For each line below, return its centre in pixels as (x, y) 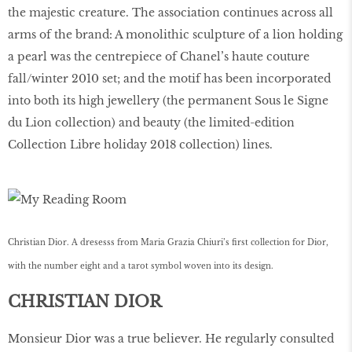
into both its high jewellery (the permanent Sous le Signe (168, 101)
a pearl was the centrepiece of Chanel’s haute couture (159, 57)
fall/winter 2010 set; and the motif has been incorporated (169, 79)
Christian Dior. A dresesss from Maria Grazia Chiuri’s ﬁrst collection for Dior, (168, 242)
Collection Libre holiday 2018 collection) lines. (140, 145)
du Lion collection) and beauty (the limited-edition (151, 123)
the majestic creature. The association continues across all (170, 13)
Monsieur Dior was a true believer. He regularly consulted (171, 338)
